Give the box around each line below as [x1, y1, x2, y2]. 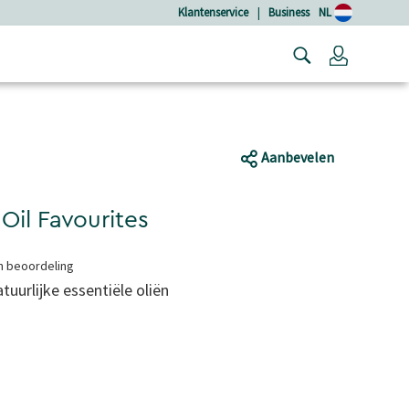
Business [268, 4, 309, 20]
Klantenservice [178, 4, 248, 20]
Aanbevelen [258, 148, 334, 167]
